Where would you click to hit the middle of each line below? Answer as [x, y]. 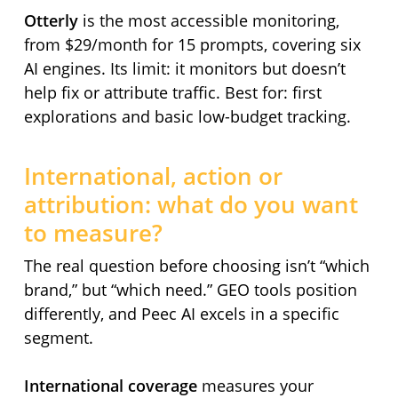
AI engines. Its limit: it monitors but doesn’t [184, 69]
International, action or [153, 176]
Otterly [51, 21]
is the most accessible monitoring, [208, 21]
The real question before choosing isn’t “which [196, 266]
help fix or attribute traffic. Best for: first [172, 93]
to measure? [93, 233]
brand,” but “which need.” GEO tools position [190, 290]
